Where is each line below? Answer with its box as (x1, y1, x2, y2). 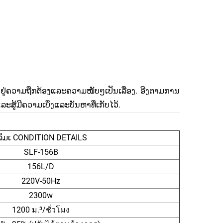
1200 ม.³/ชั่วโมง (12, 205, 70, 215)
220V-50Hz (21, 176, 60, 186)
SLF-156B (23, 147, 58, 157)
